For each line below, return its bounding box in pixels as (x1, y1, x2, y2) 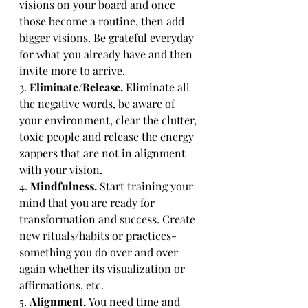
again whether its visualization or (19, 261, 188, 276)
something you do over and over (19, 245, 181, 259)
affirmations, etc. (19, 278, 104, 292)
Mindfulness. (30, 179, 100, 193)
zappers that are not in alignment (19, 146, 188, 160)
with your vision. (19, 162, 105, 177)
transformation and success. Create (19, 212, 198, 226)
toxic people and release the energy (19, 129, 197, 144)
